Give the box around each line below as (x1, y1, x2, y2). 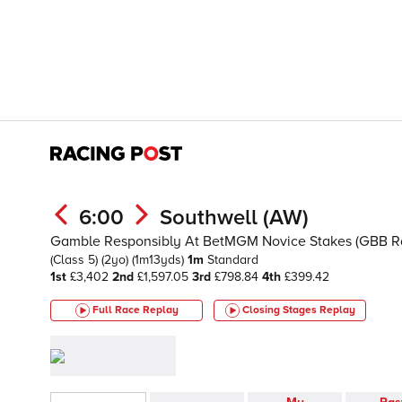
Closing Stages (241, 303, 319, 317)
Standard (207, 252, 258, 267)
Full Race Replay (92, 303, 179, 317)
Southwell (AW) (160, 205, 309, 231)
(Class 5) (50, 252, 101, 267)
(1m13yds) (132, 252, 188, 267)
